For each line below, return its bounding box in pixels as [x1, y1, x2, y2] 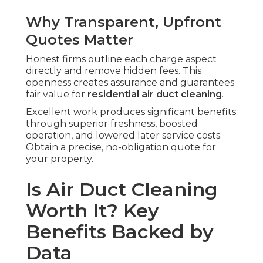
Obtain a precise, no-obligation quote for [26, 141, 216, 153]
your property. [26, 153, 93, 165]
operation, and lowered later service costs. [26, 130, 222, 141]
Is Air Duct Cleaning [26, 178, 218, 201]
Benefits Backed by [26, 220, 214, 244]
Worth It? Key [26, 199, 159, 222]
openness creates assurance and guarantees [26, 77, 234, 89]
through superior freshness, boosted [26, 118, 198, 130]
